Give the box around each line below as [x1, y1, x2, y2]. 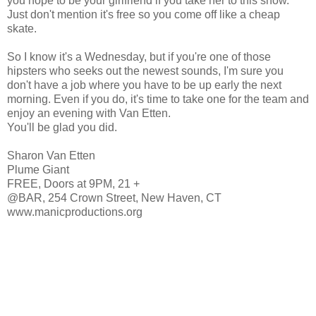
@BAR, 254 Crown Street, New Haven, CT [7, 191, 221, 204]
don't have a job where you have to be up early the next [7, 78, 281, 91]
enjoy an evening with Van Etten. [7, 107, 171, 119]
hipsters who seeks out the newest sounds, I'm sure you [7, 64, 284, 77]
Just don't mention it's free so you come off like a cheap [7, 8, 280, 20]
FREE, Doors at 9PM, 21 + [7, 177, 140, 190]
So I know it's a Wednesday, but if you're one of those [7, 50, 271, 63]
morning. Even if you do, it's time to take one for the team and [7, 92, 309, 105]
